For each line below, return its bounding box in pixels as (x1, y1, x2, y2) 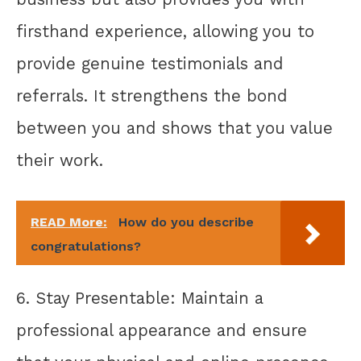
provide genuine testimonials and (16, 53, 284, 73)
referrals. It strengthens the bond (16, 85, 288, 106)
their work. (16, 150, 103, 170)
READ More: (31, 214, 107, 230)
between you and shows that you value (16, 118, 333, 138)
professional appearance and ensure (16, 320, 307, 340)
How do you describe (118, 214, 254, 230)
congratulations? (31, 239, 141, 255)
